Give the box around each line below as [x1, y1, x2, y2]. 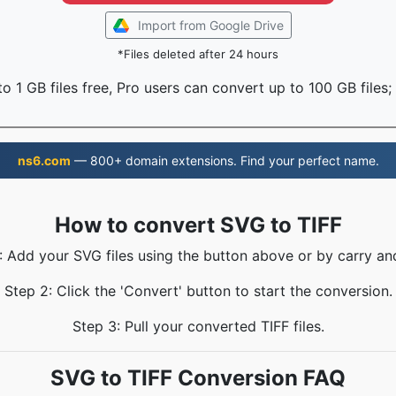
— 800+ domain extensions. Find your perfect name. [70, 153, 379, 168]
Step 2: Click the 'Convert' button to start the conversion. [4, 282, 392, 300]
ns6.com [17, 153, 71, 168]
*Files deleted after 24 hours [118, 47, 278, 61]
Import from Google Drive [137, 18, 284, 33]
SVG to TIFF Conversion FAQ [50, 365, 346, 391]
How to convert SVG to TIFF [54, 212, 342, 238]
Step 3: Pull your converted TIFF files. [72, 317, 324, 335]
